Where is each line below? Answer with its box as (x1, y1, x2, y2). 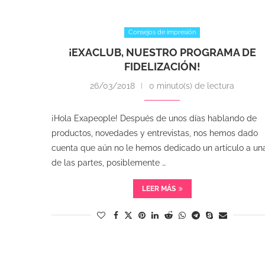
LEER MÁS (141, 184, 176, 193)
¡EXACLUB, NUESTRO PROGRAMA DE (68, 46, 256, 59)
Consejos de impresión (128, 28, 196, 36)
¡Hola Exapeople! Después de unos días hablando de (51, 113, 257, 123)
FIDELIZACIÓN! (124, 60, 201, 73)
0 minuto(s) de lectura (149, 80, 235, 91)
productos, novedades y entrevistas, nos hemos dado (51, 128, 258, 138)
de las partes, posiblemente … (51, 157, 166, 167)
